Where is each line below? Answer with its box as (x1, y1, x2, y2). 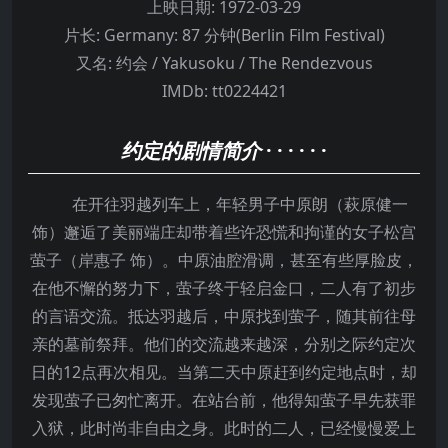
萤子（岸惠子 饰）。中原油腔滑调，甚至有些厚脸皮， (30, 248, 418, 271)
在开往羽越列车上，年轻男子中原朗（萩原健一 (40, 192, 408, 215)
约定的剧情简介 (121, 136, 261, 164)
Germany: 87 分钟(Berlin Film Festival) (99, 23, 385, 46)
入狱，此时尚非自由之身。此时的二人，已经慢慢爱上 (32, 416, 416, 439)
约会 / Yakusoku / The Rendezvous (111, 51, 373, 74)
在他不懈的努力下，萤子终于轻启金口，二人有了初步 (32, 276, 416, 299)
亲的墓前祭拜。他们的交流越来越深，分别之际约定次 (32, 332, 416, 355)
